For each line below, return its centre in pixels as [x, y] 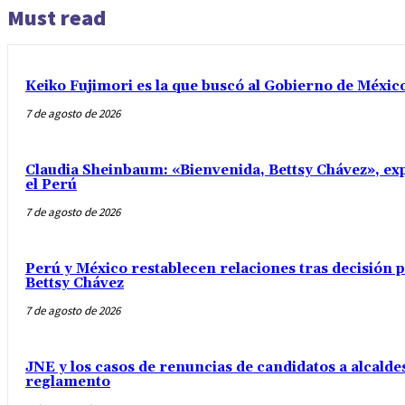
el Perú [51, 184]
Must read [57, 17]
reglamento [68, 381]
